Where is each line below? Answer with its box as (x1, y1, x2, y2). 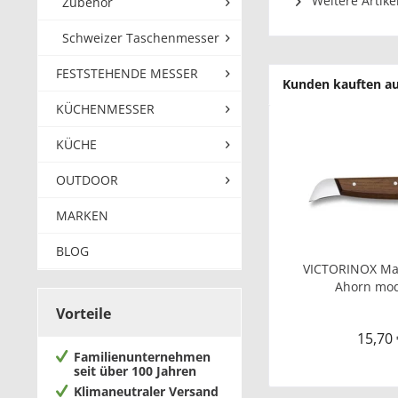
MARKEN (56, 207, 108, 224)
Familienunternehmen (74, 348, 211, 365)
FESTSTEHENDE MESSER (56, 65, 198, 82)
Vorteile (56, 304, 111, 323)
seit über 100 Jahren (74, 362, 196, 379)
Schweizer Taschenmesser (62, 29, 219, 46)
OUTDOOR (56, 171, 118, 188)
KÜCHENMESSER (56, 100, 155, 117)
